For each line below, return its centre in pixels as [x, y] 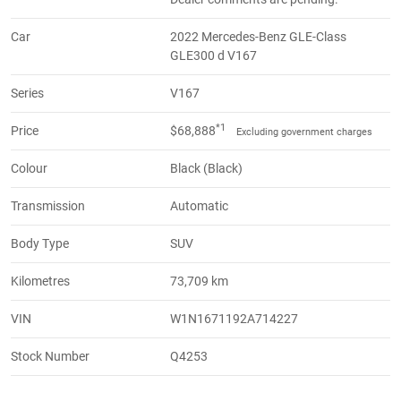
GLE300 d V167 [214, 56]
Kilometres [40, 282]
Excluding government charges [305, 132]
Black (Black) [207, 169]
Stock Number [50, 357]
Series [27, 94]
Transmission [48, 206]
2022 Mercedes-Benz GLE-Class [259, 37]
